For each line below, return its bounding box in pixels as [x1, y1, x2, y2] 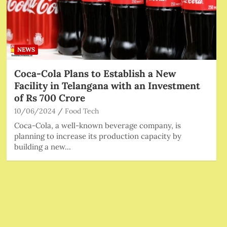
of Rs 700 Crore [14, 91, 85, 104]
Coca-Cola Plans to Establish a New [14, 67, 176, 80]
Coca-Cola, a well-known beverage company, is [14, 120, 181, 130]
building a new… [14, 141, 71, 152]
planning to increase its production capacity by [14, 131, 181, 141]
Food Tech [64, 106, 99, 116]
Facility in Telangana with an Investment [14, 79, 200, 92]
